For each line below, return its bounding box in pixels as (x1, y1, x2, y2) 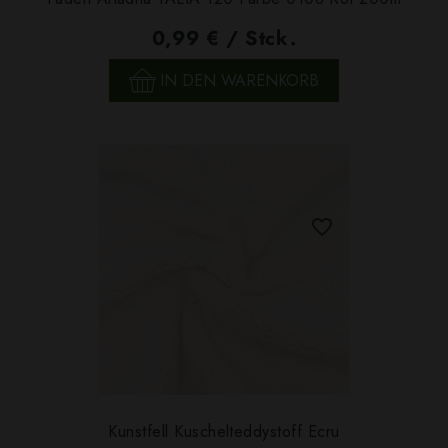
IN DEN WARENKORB (159, 68, 319, 92)
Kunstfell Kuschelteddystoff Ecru (108, 420, 340, 444)
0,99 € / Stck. (151, 24, 297, 54)
